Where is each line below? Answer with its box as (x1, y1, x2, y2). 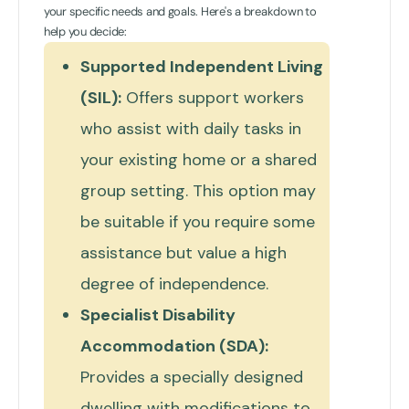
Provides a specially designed (80, 365, 303, 388)
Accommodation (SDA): (80, 334, 268, 357)
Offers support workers (121, 86, 304, 109)
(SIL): (80, 86, 121, 109)
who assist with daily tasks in (80, 117, 301, 140)
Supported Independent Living (80, 55, 323, 78)
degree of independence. (80, 272, 268, 295)
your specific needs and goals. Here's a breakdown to (44, 3, 317, 19)
